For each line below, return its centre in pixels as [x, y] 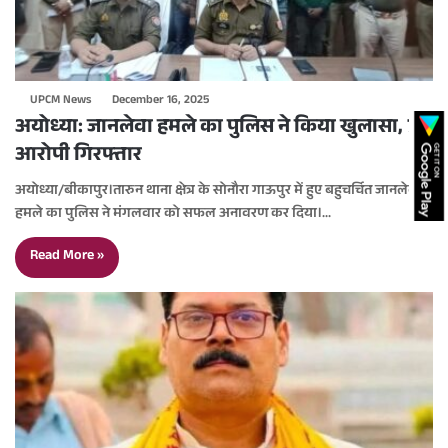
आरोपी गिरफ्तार [78, 157]
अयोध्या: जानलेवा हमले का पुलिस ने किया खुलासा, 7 [216, 129]
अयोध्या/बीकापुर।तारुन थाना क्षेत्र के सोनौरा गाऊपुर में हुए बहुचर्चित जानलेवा [218, 192]
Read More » [67, 257]
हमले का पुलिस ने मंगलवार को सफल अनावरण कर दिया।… [173, 215]
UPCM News [60, 101]
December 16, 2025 [160, 101]
